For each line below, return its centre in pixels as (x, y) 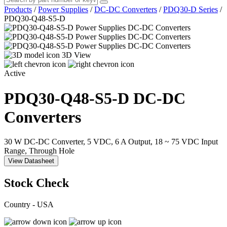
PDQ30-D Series (191, 10)
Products (18, 10)
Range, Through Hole (39, 151)
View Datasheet (31, 161)
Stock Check (36, 183)
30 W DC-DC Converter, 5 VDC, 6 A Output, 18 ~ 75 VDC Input (111, 142)
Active (15, 73)
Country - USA (29, 204)
